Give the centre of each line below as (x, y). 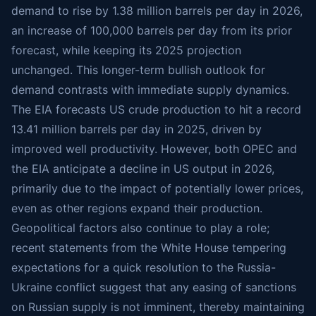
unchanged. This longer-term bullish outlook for (138, 70)
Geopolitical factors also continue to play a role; (140, 228)
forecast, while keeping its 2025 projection (126, 50)
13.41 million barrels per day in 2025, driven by (136, 129)
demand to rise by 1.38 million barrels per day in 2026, (157, 11)
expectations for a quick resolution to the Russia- (144, 268)
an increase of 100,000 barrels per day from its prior (152, 31)
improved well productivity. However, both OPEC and (154, 149)
